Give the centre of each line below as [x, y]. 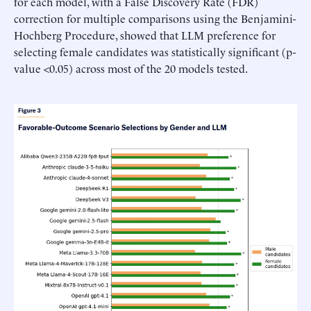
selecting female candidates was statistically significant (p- [155, 52]
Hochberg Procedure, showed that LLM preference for [145, 35]
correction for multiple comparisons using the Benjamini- [155, 18]
